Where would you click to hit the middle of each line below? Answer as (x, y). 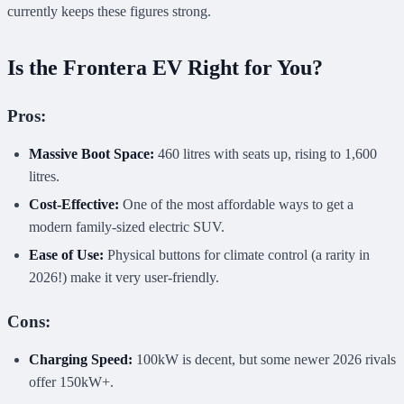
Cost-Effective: (74, 204)
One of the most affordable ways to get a (236, 204)
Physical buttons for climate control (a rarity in (237, 254)
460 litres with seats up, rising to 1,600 (266, 153)
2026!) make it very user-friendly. (124, 277)
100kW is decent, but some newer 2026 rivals (264, 359)
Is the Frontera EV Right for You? (165, 67)
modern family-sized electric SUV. (127, 226)
